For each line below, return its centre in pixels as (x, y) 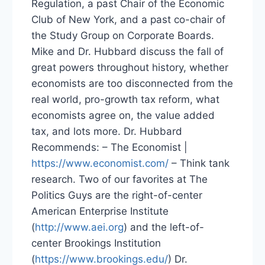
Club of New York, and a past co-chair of (128, 20)
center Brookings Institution (96, 243)
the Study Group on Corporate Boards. (123, 36)
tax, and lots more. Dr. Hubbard (107, 132)
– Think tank (199, 164)
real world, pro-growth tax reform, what (125, 100)
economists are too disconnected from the (132, 84)
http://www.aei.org (79, 227)
